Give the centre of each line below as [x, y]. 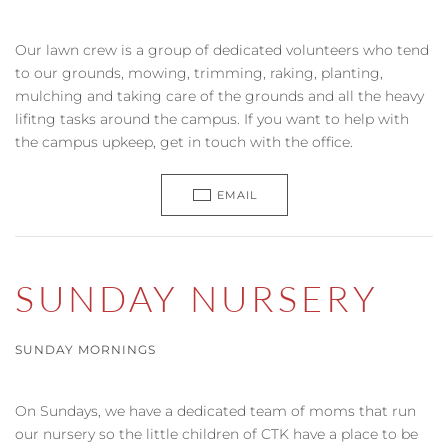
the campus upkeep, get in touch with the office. [184, 142]
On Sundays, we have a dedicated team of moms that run [215, 411]
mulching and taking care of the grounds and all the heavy [219, 96]
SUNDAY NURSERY [197, 298]
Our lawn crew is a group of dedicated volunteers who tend [222, 50]
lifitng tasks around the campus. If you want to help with [212, 119]
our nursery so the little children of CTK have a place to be [216, 434]
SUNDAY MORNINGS [85, 349]
